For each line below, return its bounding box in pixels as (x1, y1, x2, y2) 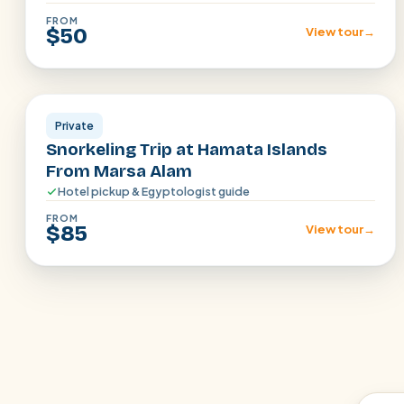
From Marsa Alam (46, 161, 192, 181)
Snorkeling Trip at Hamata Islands (46, 139, 327, 160)
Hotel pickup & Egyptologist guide (58, 184, 250, 198)
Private (55, 119, 94, 133)
